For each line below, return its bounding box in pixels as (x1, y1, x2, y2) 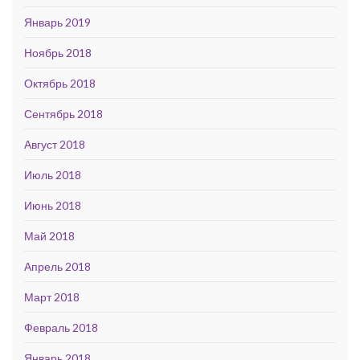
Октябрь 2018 (24, 76, 96, 90)
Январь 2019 (24, 15, 91, 29)
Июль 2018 (24, 168, 81, 182)
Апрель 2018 (24, 260, 91, 273)
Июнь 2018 (24, 198, 81, 212)
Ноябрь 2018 (24, 46, 92, 59)
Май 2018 (24, 229, 75, 243)
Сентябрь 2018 (24, 107, 103, 121)
